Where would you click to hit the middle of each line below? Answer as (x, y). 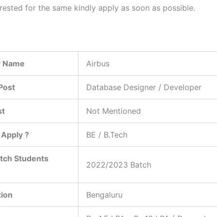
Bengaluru (104, 194)
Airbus (98, 63)
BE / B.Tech (107, 134)
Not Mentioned (114, 111)
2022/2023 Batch (119, 164)
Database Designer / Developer (144, 87)
